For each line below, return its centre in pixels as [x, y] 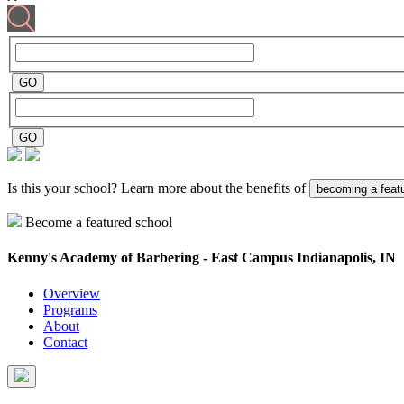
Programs [70, 309]
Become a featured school [99, 223]
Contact [65, 342]
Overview [72, 293]
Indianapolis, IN [346, 258]
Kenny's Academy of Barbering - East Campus [152, 258]
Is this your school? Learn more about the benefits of [158, 188]
